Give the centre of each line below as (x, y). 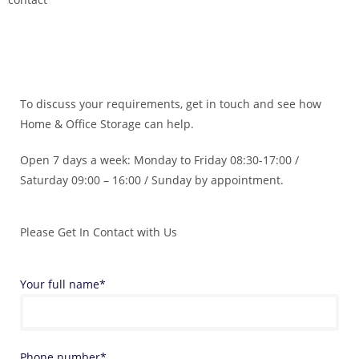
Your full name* (63, 284)
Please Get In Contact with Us (99, 232)
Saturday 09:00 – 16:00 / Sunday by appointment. (152, 180)
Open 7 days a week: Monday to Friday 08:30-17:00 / (159, 160)
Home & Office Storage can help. (107, 124)
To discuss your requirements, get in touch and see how (171, 104)
